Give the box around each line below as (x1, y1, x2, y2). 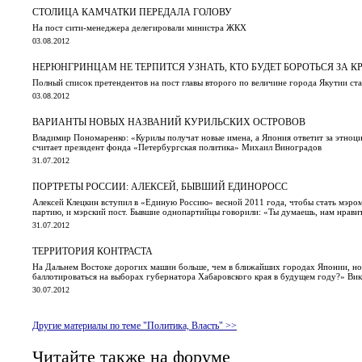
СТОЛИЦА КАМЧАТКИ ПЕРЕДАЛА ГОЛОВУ (32, 6, 232, 18)
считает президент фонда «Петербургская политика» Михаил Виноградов (32, 141, 322, 152)
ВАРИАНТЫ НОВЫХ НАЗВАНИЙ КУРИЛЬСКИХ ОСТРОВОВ (32, 116, 305, 128)
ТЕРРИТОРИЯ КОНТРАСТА (32, 245, 153, 257)
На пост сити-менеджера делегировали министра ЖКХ (32, 22, 246, 32)
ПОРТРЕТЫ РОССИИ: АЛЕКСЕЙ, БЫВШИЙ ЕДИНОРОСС (32, 180, 288, 192)
